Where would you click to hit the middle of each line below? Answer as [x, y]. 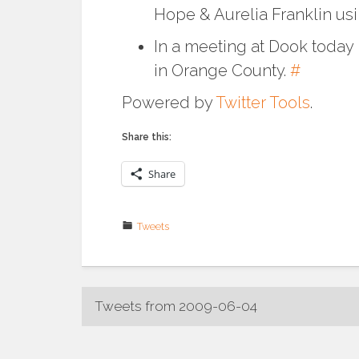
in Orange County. [222, 70]
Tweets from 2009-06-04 [176, 306]
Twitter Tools [263, 102]
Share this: [147, 137]
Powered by [169, 102]
